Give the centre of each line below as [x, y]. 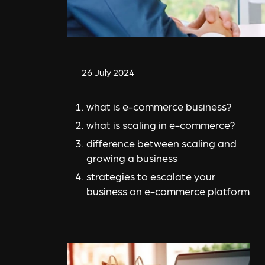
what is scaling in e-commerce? [161, 125]
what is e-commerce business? [159, 106]
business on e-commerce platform [168, 191]
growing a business [132, 158]
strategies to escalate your [151, 176]
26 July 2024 [108, 72]
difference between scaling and [161, 143]
